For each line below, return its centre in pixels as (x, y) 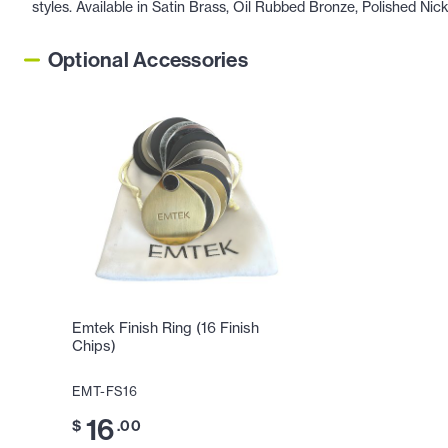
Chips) (94, 346)
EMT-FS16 (105, 391)
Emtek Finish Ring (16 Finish (165, 328)
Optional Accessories (148, 60)
